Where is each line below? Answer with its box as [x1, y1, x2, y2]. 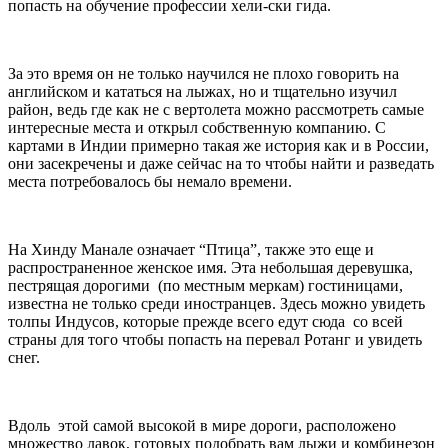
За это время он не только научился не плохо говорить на [8, 65, 399, 83]
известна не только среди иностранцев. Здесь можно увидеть [8, 295, 425, 313]
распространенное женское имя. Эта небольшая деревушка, [8, 259, 413, 277]
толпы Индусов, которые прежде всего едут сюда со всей [8, 313, 403, 331]
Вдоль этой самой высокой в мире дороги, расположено [8, 417, 396, 435]
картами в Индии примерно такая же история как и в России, [8, 137, 429, 155]
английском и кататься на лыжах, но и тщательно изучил [8, 83, 397, 101]
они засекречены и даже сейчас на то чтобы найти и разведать [8, 155, 434, 173]
